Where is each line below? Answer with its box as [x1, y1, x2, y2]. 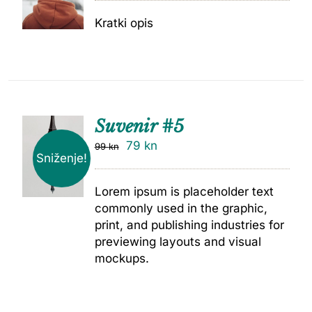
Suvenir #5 [94, 115, 184, 137]
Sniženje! [36, 151, 88, 166]
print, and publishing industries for [94, 217, 284, 232]
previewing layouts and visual [94, 234, 261, 249]
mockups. [94, 251, 149, 265]
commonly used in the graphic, [94, 201, 267, 215]
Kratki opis [94, 15, 153, 30]
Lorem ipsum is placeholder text [94, 184, 274, 198]
